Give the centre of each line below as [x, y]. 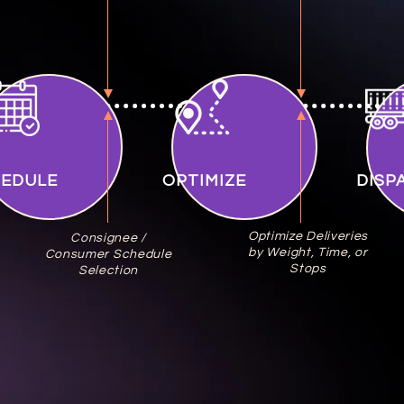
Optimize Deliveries [308, 236]
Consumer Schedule [108, 254]
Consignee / [108, 238]
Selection [108, 271]
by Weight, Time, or [308, 252]
